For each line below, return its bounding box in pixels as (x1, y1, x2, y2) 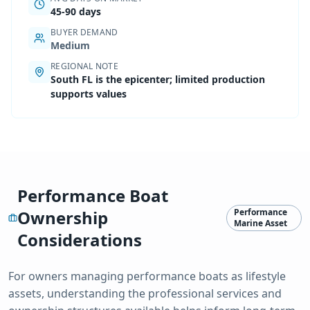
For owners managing (8, 268, 127, 284)
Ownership (17, 206, 109, 229)
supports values (51, 86, 127, 100)
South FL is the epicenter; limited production (51, 72, 265, 86)
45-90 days (51, 4, 101, 18)
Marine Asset (233, 217, 287, 229)
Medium (51, 38, 90, 52)
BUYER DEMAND (51, 26, 118, 38)
